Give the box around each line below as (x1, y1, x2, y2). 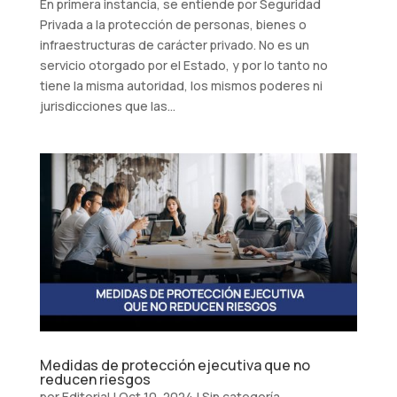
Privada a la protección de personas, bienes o (39, 15, 307, 33)
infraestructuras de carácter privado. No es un (39, 35, 309, 53)
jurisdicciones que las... (39, 97, 175, 114)
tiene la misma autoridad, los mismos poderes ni (39, 76, 323, 94)
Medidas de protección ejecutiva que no (39, 355, 310, 376)
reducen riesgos (39, 370, 151, 390)
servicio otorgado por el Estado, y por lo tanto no (39, 56, 328, 74)
